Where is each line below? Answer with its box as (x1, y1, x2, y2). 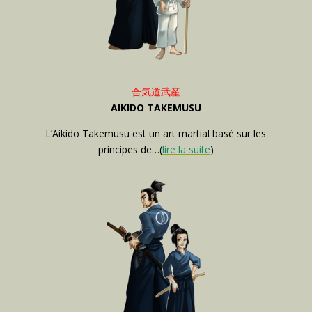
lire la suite (162, 142, 210, 156)
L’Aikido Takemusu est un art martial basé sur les (45, 126, 267, 140)
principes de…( (97, 142, 162, 156)
